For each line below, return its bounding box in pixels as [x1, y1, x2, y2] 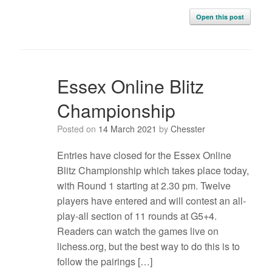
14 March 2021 [98, 123, 157, 135]
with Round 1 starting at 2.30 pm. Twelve [56, 178, 231, 193]
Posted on [62, 123, 98, 135]
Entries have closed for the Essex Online [56, 148, 231, 163]
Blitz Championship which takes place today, [56, 163, 249, 178]
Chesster [170, 123, 205, 135]
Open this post [196, 12, 244, 22]
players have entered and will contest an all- [56, 194, 246, 208]
